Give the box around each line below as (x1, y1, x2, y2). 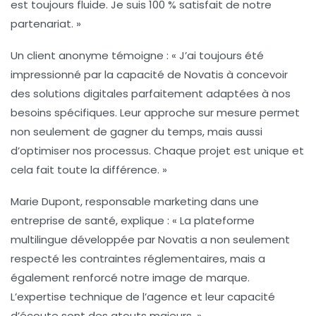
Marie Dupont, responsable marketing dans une (11, 194, 259, 209)
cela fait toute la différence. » (11, 162, 167, 178)
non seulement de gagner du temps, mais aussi (11, 124, 262, 140)
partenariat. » (11, 16, 81, 32)
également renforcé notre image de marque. (11, 270, 250, 286)
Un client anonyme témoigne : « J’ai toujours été (11, 48, 264, 63)
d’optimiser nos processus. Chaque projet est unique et (11, 143, 304, 159)
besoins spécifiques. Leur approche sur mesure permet (11, 105, 300, 121)
